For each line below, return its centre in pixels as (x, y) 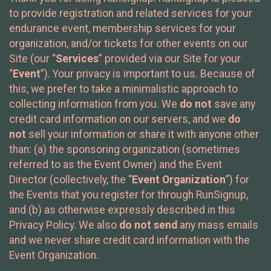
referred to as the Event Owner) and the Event (116, 164)
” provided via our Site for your (170, 58)
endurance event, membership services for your (122, 28)
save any (233, 104)
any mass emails (218, 225)
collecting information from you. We (94, 104)
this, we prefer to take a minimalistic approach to (123, 89)
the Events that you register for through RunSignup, (129, 194)
